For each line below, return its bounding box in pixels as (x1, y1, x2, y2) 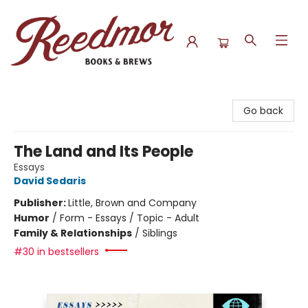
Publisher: (14, 196, 68, 210)
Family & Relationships (14, 226, 132, 240)
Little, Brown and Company (68, 196, 197, 210)
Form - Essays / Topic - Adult (60, 211, 199, 225)
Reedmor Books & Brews (10, 89, 125, 102)
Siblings (142, 226, 177, 240)
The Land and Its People (14, 141, 193, 162)
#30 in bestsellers (14, 245, 99, 258)
